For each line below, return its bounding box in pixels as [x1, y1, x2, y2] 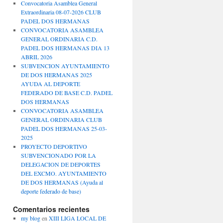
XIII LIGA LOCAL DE [48, 214, 106, 222]
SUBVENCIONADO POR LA [20, 151, 96, 159]
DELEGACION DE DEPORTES [20, 160, 101, 168]
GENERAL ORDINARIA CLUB [20, 115, 102, 123]
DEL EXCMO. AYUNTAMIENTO [20, 169, 107, 177]
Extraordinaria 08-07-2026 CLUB [20, 8, 101, 16]
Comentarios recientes [13, 204, 90, 214]
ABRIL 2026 [20, 53, 52, 61]
